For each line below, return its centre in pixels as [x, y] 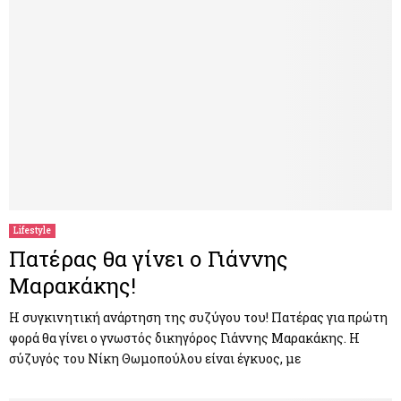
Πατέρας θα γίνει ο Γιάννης [149, 259]
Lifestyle [32, 231]
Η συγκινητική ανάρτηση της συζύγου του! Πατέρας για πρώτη [198, 318]
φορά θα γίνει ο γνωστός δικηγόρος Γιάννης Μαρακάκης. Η [184, 338]
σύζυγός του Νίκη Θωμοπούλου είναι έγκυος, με [155, 359]
